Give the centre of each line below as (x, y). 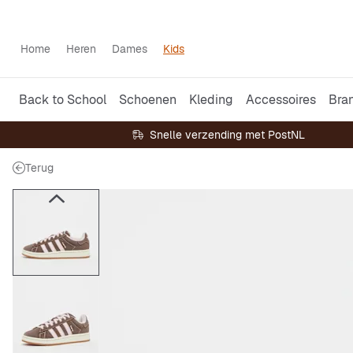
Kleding (211, 99)
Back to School (63, 99)
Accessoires (281, 99)
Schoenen (148, 99)
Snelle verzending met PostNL (227, 135)
